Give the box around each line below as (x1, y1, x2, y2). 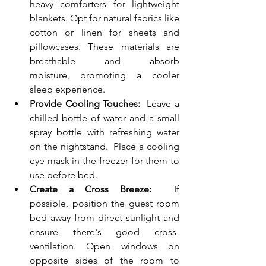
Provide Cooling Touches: (30, 98, 141, 110)
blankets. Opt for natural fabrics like (30, 12, 179, 24)
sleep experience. (30, 84, 105, 96)
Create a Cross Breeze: (30, 183, 151, 195)
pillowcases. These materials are (30, 41, 179, 53)
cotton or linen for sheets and (30, 27, 179, 39)
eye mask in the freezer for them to (30, 155, 179, 167)
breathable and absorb (30, 55, 179, 67)
